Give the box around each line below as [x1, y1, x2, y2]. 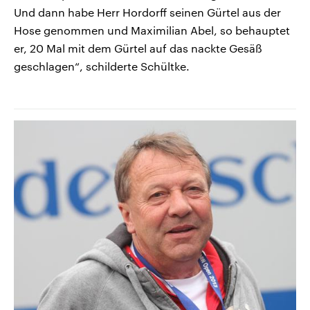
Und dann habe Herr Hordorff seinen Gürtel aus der [14, 6, 281, 19]
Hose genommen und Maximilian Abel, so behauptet [14, 24, 290, 37]
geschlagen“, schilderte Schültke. [14, 60, 190, 73]
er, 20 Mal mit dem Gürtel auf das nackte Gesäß [14, 42, 262, 55]
